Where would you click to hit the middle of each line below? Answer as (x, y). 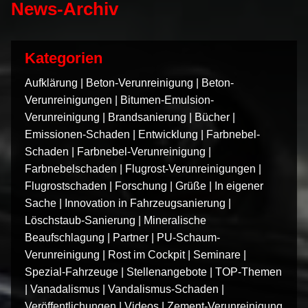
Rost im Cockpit (146, 254)
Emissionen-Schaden (77, 134)
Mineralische (175, 220)
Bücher (212, 117)
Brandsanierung (147, 117)
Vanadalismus (65, 289)
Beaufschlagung (65, 237)
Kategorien (64, 58)
